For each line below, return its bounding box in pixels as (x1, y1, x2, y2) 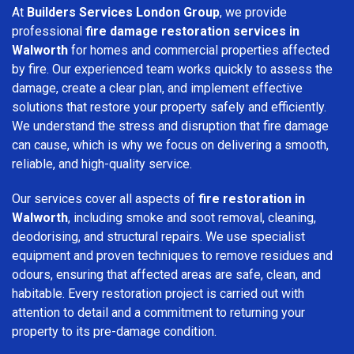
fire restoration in (198, 190, 305, 206)
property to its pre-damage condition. (12, 323, 217, 339)
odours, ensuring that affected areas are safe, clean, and (12, 266, 321, 282)
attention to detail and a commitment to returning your (12, 304, 305, 320)
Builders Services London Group (27, 4, 220, 20)
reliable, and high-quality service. (12, 156, 192, 171)
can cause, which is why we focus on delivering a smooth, (12, 137, 329, 153)
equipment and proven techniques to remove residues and (12, 247, 333, 263)
